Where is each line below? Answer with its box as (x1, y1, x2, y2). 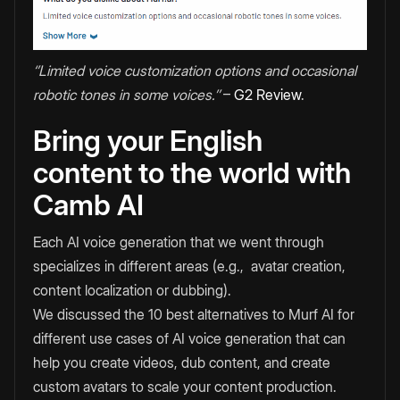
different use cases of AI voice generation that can (33, 329, 346, 347)
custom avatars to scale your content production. (33, 377, 337, 396)
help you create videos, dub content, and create (33, 353, 330, 371)
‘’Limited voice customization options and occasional (33, 61, 356, 79)
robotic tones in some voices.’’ (33, 85, 220, 104)
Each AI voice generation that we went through (33, 232, 324, 251)
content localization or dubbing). (33, 280, 231, 299)
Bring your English (33, 122, 262, 158)
